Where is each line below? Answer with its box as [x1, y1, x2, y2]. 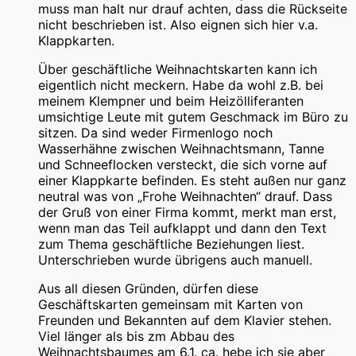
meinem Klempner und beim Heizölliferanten [38, 92, 304, 109]
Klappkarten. [38, 32, 114, 48]
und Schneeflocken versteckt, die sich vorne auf [38, 156, 327, 172]
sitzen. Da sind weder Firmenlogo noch [38, 124, 273, 141]
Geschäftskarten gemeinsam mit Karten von [38, 296, 303, 312]
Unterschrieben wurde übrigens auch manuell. [38, 251, 312, 268]
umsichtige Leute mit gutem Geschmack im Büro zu [38, 108, 348, 125]
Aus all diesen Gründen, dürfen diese [38, 280, 258, 296]
